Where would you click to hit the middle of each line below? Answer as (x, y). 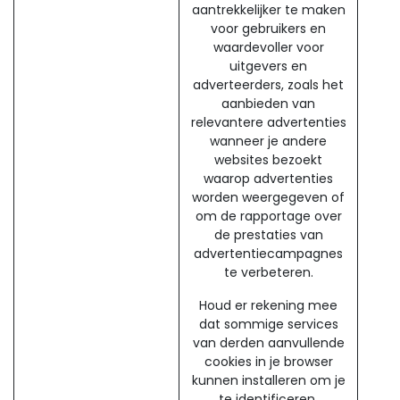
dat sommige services (268, 324)
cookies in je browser (268, 362)
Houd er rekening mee (268, 305)
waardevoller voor (268, 47)
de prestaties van (268, 235)
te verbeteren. (268, 272)
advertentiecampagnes (268, 254)
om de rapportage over (268, 216)
